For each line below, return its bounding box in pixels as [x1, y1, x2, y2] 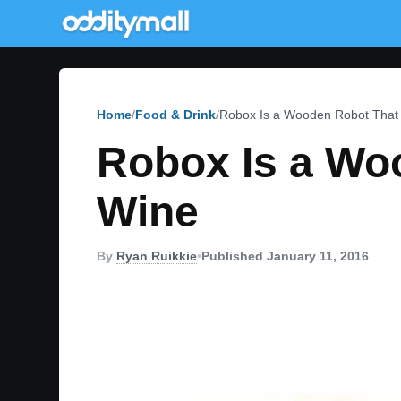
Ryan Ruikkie [116, 249, 197, 263]
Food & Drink [135, 107, 216, 122]
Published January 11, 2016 [201, 249, 369, 263]
